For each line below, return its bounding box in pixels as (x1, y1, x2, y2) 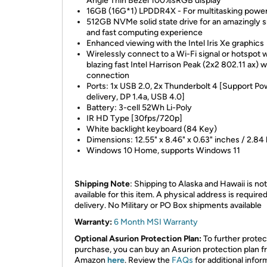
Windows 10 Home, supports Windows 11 (86, 145, 240, 156)
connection (86, 70, 129, 80)
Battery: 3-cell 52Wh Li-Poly (86, 103, 192, 113)
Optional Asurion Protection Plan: (74, 234, 201, 244)
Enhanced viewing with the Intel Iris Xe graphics (86, 38, 264, 48)
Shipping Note (74, 179, 130, 189)
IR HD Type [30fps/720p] (86, 113, 182, 123)
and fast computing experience (86, 27, 203, 38)
